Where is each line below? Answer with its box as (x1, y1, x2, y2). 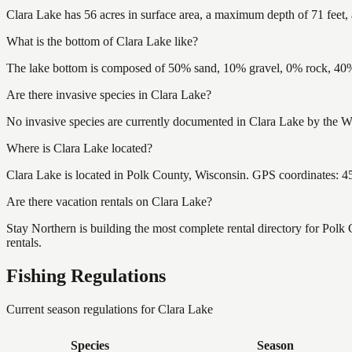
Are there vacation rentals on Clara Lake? (6, 194, 212, 208)
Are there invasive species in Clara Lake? (6, 87, 211, 101)
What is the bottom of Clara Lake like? (6, 34, 198, 48)
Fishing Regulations (6, 265, 166, 286)
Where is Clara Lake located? (6, 141, 152, 155)
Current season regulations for (6, 302, 158, 316)
